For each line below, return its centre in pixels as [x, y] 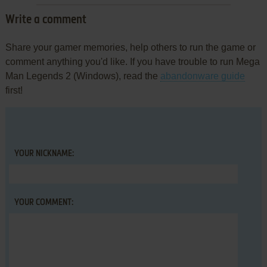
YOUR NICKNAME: [44, 154]
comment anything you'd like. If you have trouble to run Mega [132, 62]
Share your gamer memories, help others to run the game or [130, 48]
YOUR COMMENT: [44, 203]
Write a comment [46, 21]
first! [14, 91]
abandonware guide [202, 76]
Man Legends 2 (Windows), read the [83, 76]
